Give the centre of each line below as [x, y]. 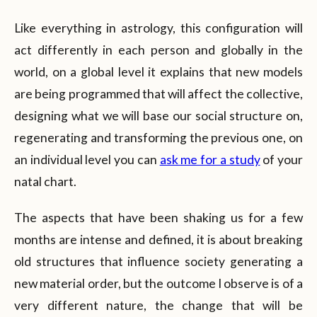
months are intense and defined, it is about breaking [158, 239]
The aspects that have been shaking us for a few [158, 217]
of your [282, 159]
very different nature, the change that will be [158, 305]
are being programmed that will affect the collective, [158, 93]
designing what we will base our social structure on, [158, 115]
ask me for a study [210, 159]
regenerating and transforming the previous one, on [158, 137]
